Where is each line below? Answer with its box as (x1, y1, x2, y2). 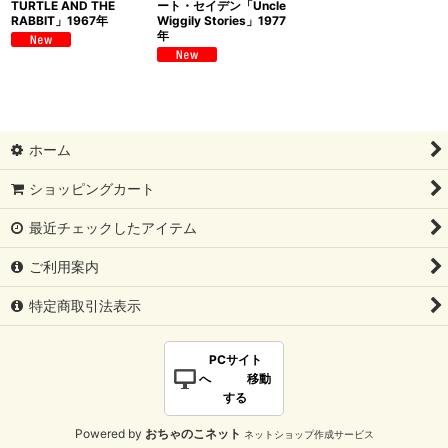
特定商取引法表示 (29, 297, 142, 314)
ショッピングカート (29, 180, 156, 197)
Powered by (74, 426, 145, 441)
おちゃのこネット (144, 426, 241, 441)
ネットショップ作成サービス (243, 428, 374, 440)
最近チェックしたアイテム (29, 219, 198, 236)
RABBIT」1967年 (11, 13, 108, 28)
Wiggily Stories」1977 (156, 13, 286, 28)
